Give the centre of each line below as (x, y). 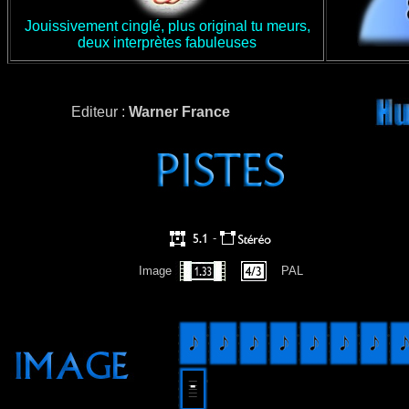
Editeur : (100, 112)
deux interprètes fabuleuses (167, 42)
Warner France (179, 112)
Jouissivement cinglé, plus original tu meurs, (167, 26)
